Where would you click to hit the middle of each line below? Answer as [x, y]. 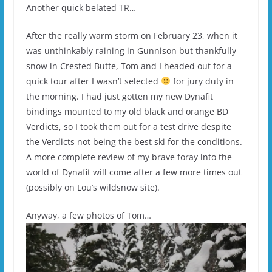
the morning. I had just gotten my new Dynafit [119, 97]
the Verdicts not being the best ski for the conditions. [134, 142]
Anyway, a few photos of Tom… [88, 216]
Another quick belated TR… [81, 8]
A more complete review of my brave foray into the [129, 157]
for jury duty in [202, 81]
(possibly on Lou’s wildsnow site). [93, 188]
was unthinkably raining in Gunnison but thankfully [131, 51]
